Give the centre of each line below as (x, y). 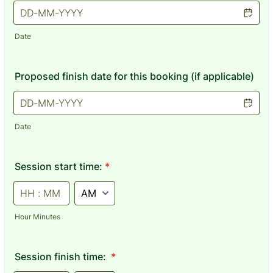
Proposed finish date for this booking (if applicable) (134, 76)
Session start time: (58, 166)
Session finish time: (62, 257)
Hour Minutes (37, 217)
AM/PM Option (99, 185)
